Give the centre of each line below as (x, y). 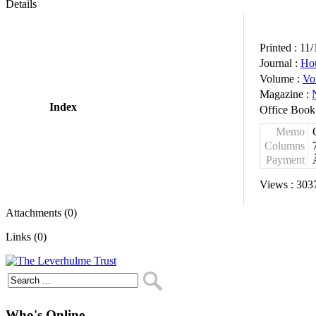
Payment (285, 160)
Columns (285, 146)
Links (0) (26, 237)
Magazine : (286, 94)
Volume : (281, 79)
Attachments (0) (41, 213)
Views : (278, 184)
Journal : (280, 63)
